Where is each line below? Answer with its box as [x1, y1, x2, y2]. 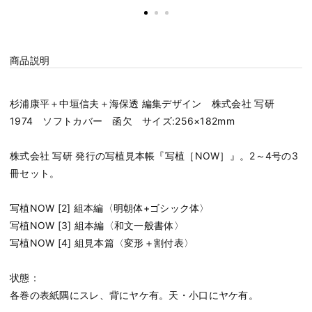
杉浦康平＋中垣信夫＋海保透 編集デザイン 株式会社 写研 [10, 97, 285, 110]
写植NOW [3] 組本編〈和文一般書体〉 [10, 219, 184, 232]
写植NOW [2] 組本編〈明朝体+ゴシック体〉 [10, 202, 210, 214]
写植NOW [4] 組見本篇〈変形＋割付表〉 [10, 237, 194, 249]
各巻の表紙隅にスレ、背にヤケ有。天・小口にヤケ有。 [10, 289, 258, 302]
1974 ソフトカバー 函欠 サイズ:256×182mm [10, 115, 235, 127]
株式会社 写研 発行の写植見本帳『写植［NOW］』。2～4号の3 [10, 150, 298, 162]
